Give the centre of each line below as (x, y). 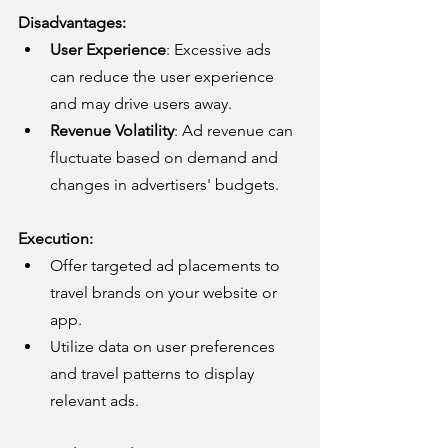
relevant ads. (94, 400)
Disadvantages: (72, 22)
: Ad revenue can (235, 130)
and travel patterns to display (154, 373)
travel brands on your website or (165, 292)
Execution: (55, 238)
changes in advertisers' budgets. (164, 184)
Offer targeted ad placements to (167, 265)
